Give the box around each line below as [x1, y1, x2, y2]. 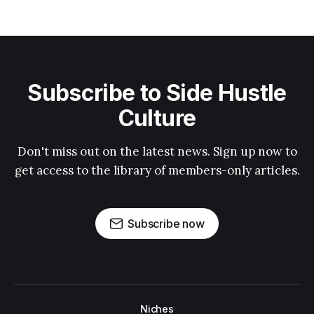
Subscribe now [128, 217, 205, 231]
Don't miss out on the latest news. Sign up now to [17, 144, 297, 159]
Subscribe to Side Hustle [27, 79, 287, 107]
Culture [118, 104, 196, 132]
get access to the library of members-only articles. [14, 163, 300, 178]
